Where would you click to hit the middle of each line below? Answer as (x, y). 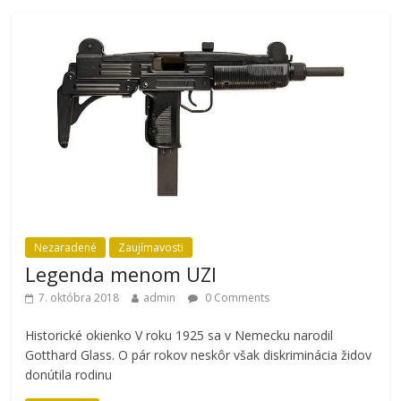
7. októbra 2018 (79, 298)
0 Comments (236, 298)
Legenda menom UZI (121, 274)
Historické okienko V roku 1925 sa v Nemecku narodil (179, 336)
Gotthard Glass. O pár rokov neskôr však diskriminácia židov (199, 355)
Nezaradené (66, 248)
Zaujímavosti (151, 248)
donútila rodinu (69, 375)
